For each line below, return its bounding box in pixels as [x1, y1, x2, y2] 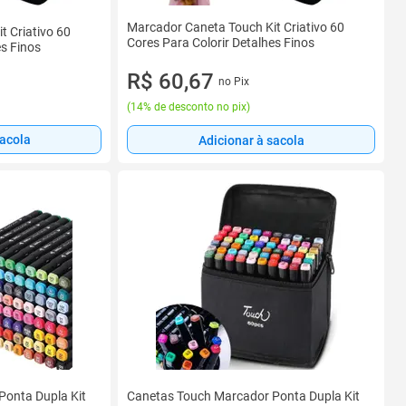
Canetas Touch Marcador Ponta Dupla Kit [127, 388, 360, 403]
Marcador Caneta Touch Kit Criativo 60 [127, 20, 344, 34]
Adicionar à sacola [198, 132, 304, 148]
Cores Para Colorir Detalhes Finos [127, 35, 314, 50]
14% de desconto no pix [130, 101, 246, 113]
